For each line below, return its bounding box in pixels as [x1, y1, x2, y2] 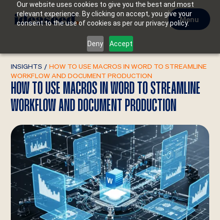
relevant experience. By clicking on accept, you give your [16, 10, 192, 18]
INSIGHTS [11, 61, 43, 71]
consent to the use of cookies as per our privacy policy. [16, 19, 189, 27]
